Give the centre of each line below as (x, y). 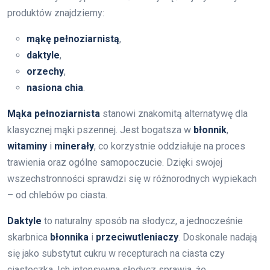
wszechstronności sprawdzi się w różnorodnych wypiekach (132, 178)
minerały (74, 146)
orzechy (45, 71)
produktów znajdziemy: (56, 13)
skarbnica (29, 237)
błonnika (69, 237)
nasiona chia (55, 87)
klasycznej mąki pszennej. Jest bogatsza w (100, 130)
